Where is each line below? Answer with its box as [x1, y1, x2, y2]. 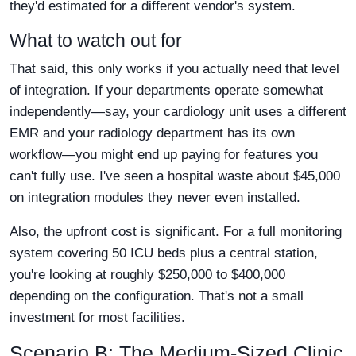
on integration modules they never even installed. [10, 190, 300, 206]
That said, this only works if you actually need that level [10, 61, 339, 77]
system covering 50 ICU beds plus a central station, [10, 246, 318, 261]
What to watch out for [10, 30, 182, 52]
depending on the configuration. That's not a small [10, 288, 304, 304]
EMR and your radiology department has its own [10, 126, 295, 141]
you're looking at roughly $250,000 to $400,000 [10, 267, 285, 283]
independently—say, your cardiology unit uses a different [10, 104, 346, 120]
